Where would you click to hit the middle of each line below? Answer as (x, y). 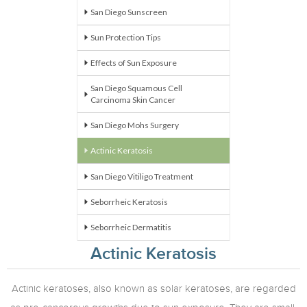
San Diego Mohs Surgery (135, 125)
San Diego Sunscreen (129, 12)
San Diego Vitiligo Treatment (142, 176)
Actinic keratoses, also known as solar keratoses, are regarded (153, 289)
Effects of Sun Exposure (134, 63)
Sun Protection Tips (126, 37)
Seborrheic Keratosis (129, 202)
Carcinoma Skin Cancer (133, 100)
